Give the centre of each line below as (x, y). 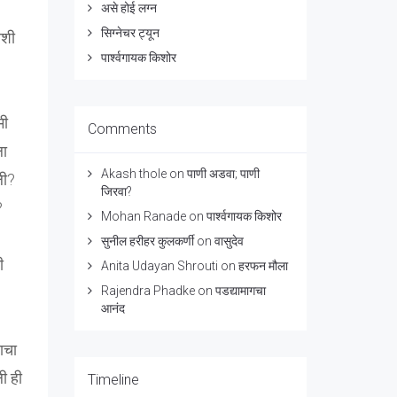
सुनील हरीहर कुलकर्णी (147, 241)
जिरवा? (116, 191)
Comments (122, 129)
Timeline (113, 380)
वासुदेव (229, 241)
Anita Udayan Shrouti (159, 266)
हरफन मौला (263, 266)
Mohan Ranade (143, 216)
